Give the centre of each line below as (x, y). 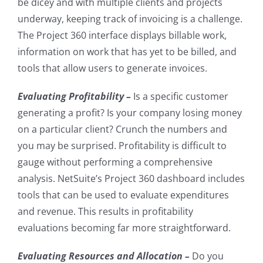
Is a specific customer (180, 97)
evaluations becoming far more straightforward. (124, 228)
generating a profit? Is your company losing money (130, 113)
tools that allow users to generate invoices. (112, 68)
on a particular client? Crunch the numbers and (122, 129)
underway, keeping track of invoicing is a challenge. (130, 19)
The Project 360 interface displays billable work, (122, 36)
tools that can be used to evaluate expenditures (123, 195)
